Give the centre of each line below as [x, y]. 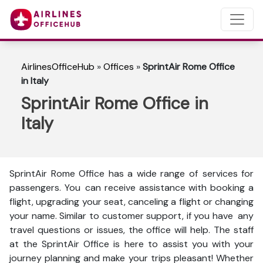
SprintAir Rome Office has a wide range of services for [131, 173]
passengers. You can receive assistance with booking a [131, 188]
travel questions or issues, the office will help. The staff [131, 230]
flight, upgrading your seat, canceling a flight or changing [131, 202]
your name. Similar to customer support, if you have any [131, 216]
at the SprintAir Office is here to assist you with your [131, 244]
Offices [119, 67]
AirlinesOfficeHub [58, 67]
